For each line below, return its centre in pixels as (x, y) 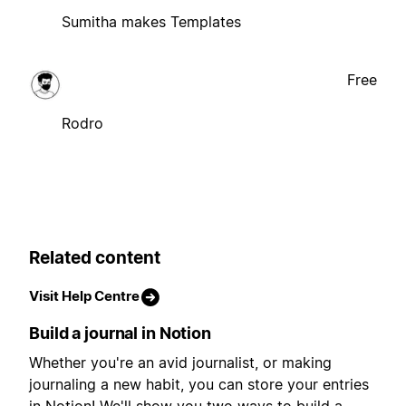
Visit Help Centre (84, 296)
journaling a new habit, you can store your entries (199, 385)
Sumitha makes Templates (151, 21)
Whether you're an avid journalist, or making (180, 363)
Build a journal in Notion (120, 333)
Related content (95, 257)
